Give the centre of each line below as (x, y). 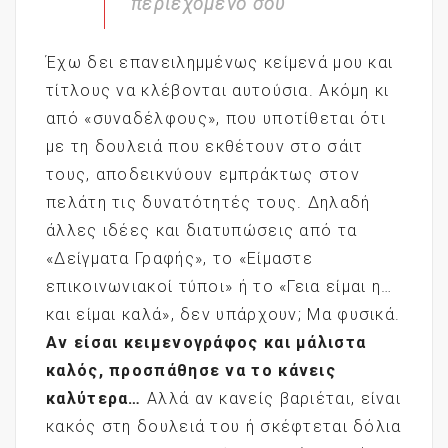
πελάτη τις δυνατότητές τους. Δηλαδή (208, 202)
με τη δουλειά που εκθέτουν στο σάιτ (205, 146)
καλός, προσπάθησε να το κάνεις (191, 370)
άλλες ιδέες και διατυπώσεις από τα (202, 230)
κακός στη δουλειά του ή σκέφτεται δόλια (224, 426)
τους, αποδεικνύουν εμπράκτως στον (203, 174)
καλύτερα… (94, 398)
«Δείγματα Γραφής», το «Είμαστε (179, 258)
